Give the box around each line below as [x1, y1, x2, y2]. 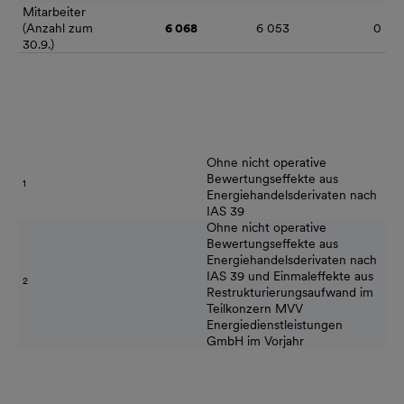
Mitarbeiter [23, 5, 86, 19]
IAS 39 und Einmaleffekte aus [207, 269, 373, 283]
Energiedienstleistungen [207, 317, 343, 332]
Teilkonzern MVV [207, 301, 303, 316]
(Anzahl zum [23, 21, 93, 35]
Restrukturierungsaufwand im [207, 285, 373, 299]
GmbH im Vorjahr [207, 334, 304, 348]
